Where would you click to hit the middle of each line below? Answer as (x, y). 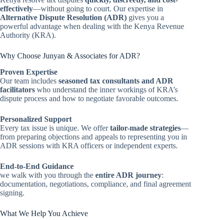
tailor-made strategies (145, 128)
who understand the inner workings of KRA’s (106, 89)
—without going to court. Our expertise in (98, 8)
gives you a (145, 17)
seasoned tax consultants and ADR (116, 81)
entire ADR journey (128, 175)
